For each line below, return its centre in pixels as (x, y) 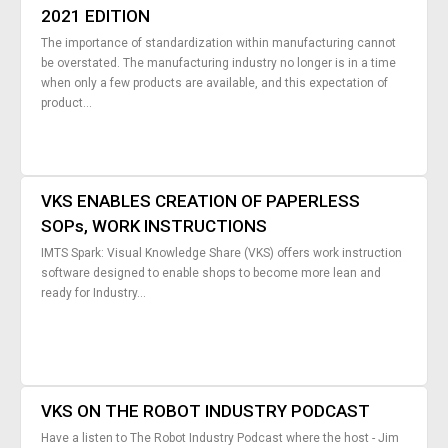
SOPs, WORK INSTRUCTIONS (154, 226)
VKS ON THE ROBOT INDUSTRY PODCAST (206, 411)
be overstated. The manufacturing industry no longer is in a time (219, 63)
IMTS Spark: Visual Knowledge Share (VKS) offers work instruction (222, 253)
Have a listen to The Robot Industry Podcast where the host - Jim (220, 438)
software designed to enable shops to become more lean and (211, 273)
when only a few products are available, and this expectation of (215, 83)
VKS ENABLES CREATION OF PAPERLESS (201, 201)
